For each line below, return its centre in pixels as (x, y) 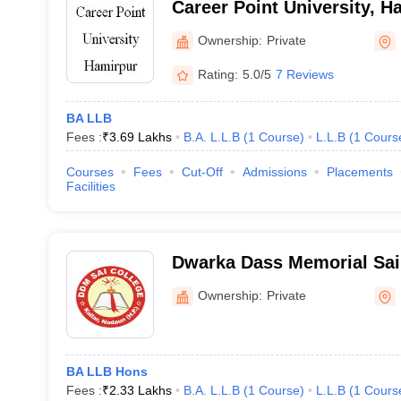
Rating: (218, 74)
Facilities (90, 186)
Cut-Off (202, 172)
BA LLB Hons (107, 371)
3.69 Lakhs (140, 137)
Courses (90, 172)
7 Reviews (304, 74)
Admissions (274, 172)
